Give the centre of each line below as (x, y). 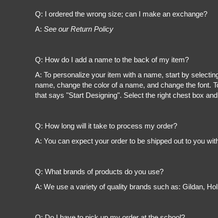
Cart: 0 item (33, 14)
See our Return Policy (79, 29)
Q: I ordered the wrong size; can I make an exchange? (121, 14)
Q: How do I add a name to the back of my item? (112, 60)
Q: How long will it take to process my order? (106, 126)
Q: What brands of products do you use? (99, 172)
